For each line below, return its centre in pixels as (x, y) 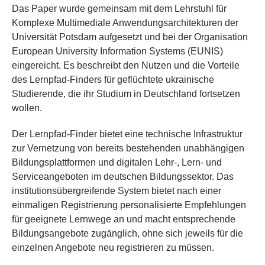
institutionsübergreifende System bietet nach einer (117, 191)
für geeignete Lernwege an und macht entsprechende (124, 219)
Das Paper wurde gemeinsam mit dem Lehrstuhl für (119, 9)
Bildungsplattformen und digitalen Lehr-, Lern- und (117, 163)
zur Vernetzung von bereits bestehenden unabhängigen (128, 148)
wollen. (27, 108)
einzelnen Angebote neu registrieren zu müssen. (113, 248)
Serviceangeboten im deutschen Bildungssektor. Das (123, 177)
